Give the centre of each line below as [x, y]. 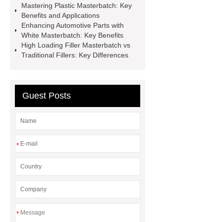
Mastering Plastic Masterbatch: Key [77, 5]
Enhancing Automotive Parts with [72, 25]
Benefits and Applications [61, 15]
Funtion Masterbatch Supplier [62, 24]
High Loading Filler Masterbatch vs [76, 45]
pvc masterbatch [99, 9]
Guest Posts [47, 96]
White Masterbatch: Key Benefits [72, 35]
